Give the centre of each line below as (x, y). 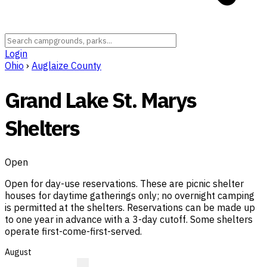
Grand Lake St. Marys (101, 100)
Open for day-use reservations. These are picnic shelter (124, 184)
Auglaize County (66, 66)
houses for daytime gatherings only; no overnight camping (130, 196)
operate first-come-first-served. (73, 232)
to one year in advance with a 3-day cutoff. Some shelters (129, 220)
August (18, 252)
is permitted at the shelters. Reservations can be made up (130, 208)
